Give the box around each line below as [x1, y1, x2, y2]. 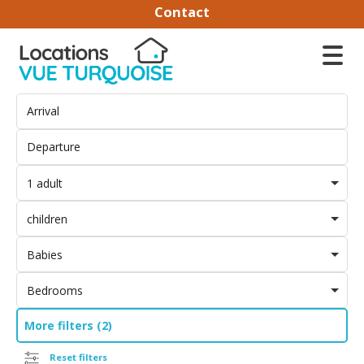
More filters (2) [24, 318, 112, 333]
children [26, 210, 67, 227]
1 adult [26, 175, 63, 191]
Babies [26, 246, 63, 262]
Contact [154, 2, 210, 21]
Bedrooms [26, 282, 83, 298]
